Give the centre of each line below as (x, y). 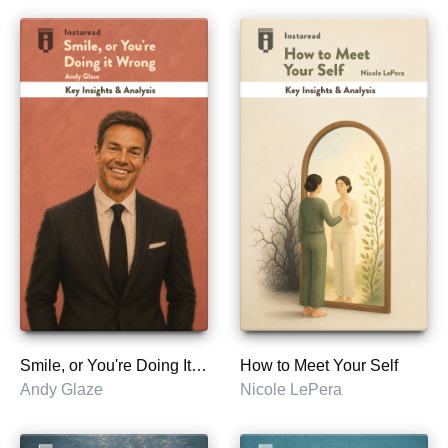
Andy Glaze (61, 390)
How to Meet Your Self (319, 366)
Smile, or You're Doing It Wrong (199, 366)
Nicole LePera (291, 390)
